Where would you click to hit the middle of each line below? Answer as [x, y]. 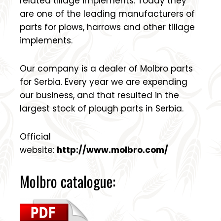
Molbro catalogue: [68, 181]
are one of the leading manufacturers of [107, 14]
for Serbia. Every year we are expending [104, 82]
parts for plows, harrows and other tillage [107, 27]
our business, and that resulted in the [99, 95]
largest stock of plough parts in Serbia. [103, 108]
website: [37, 150]
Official [35, 136]
